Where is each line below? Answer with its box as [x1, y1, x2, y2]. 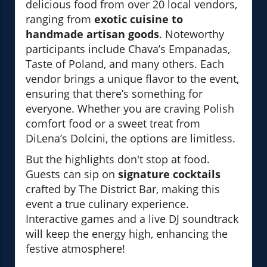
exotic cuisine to [94, 12, 183, 27]
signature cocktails [118, 167, 221, 182]
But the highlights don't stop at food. [26, 152, 210, 167]
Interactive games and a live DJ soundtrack [26, 212, 238, 226]
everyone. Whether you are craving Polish [26, 101, 234, 116]
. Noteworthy [159, 27, 224, 42]
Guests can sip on [26, 167, 118, 182]
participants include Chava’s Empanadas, [26, 42, 230, 57]
